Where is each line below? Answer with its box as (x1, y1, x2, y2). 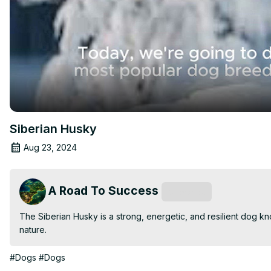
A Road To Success (48, 183, 158, 198)
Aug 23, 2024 (24, 142, 77, 152)
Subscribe (168, 186, 206, 197)
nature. (19, 224, 47, 235)
